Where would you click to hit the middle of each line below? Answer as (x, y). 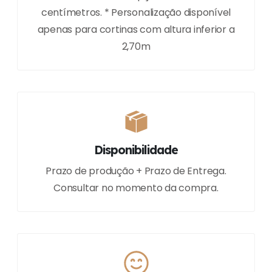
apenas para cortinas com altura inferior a (136, 30)
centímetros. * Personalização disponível (136, 13)
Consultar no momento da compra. (136, 188)
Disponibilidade (136, 150)
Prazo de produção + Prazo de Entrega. (136, 171)
